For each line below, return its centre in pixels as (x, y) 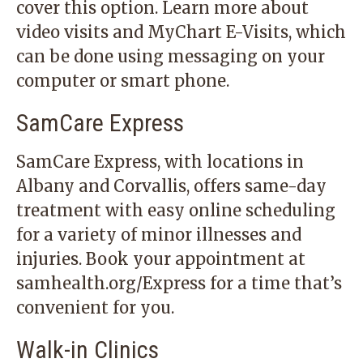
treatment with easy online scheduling (176, 210)
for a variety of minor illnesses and (159, 235)
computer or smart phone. (123, 81)
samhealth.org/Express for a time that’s (179, 283)
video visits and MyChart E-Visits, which (181, 32)
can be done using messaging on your (171, 56)
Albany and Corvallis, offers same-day (171, 186)
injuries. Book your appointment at (161, 259)
